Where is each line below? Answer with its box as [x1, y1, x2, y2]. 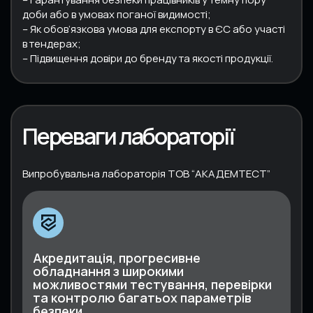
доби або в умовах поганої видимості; [22, 6, 211, 22]
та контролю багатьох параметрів [33, 289, 252, 306]
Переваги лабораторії [22, 120, 234, 152]
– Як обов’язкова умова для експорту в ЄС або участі [22, 21, 285, 36]
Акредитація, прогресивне [33, 249, 201, 266]
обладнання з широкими [33, 262, 184, 279]
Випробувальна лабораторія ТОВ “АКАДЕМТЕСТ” [22, 166, 270, 181]
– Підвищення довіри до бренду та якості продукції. [22, 50, 273, 66]
